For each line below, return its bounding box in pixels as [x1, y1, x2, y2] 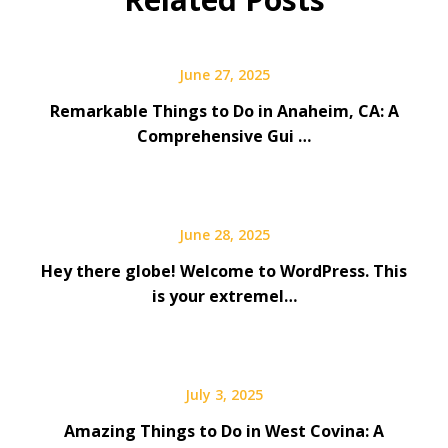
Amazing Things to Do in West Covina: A [64, 419, 384, 442]
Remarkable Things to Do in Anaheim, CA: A [49, 99, 399, 122]
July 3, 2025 [185, 384, 263, 404]
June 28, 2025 [178, 224, 270, 244]
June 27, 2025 [178, 64, 270, 84]
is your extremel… [151, 284, 297, 307]
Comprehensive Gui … [137, 124, 311, 147]
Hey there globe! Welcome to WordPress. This [41, 259, 407, 282]
